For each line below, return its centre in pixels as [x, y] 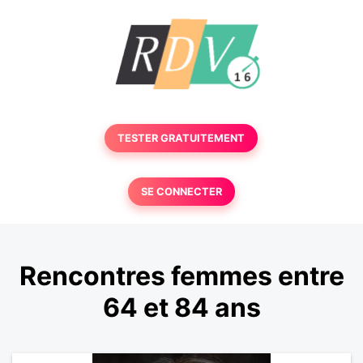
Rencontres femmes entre [181, 276]
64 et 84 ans [181, 308]
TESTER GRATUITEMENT [181, 138]
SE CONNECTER [181, 192]
